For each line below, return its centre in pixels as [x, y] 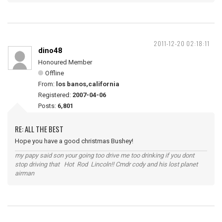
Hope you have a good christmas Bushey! [74, 141]
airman [25, 173]
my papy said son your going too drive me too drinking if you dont [105, 155]
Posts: [48, 106]
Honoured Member [65, 62]
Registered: [55, 95]
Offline [55, 73]
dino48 [50, 51]
